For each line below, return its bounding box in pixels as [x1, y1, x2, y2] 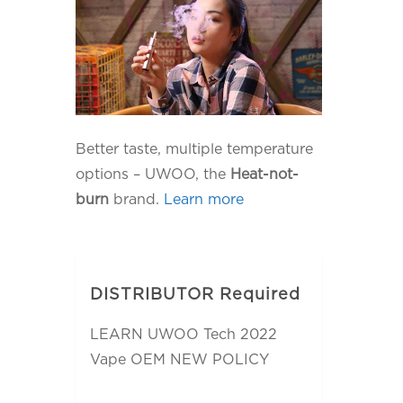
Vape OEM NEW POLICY [89, 351, 269, 369]
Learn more [164, 191, 245, 209]
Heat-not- [230, 166, 300, 184]
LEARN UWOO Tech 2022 [89, 326, 277, 344]
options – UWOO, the [76, 166, 231, 184]
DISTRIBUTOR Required [89, 284, 300, 304]
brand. [109, 191, 165, 209]
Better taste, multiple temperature [76, 140, 314, 158]
